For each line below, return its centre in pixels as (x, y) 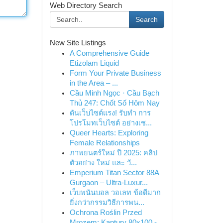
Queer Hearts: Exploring (109, 133)
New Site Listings (78, 43)
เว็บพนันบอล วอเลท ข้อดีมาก (115, 193)
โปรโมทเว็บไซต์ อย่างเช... (111, 123)
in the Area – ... (94, 83)
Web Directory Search (86, 5)
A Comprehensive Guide (109, 53)
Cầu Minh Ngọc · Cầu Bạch (114, 93)
